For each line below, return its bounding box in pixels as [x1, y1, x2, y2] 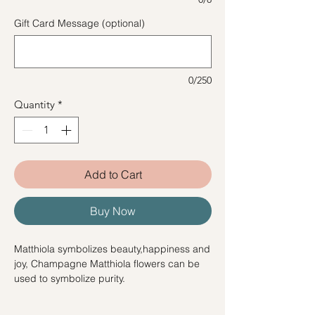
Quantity [14, 97, 55, 111]
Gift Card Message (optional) [14, 16, 145, 30]
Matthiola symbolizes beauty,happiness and [14, 243, 210, 256]
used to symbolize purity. [14, 272, 125, 285]
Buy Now [90, 204, 136, 219]
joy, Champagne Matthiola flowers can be [14, 257, 200, 271]
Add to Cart [84, 167, 142, 182]
